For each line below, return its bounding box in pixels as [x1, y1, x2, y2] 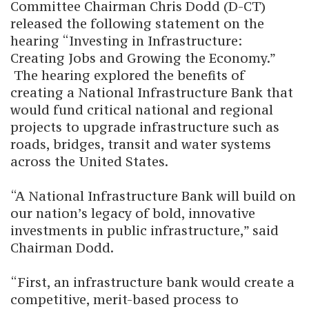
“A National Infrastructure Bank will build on [10, 188, 296, 204]
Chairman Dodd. [10, 239, 114, 256]
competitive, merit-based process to [10, 291, 239, 308]
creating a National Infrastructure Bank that [10, 84, 293, 101]
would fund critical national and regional [10, 101, 273, 118]
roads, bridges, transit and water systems [10, 136, 271, 152]
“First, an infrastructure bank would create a [10, 274, 295, 290]
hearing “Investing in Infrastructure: [10, 32, 242, 49]
